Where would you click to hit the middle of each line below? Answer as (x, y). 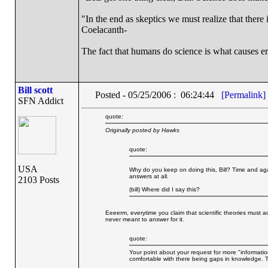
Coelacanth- (104, 30)
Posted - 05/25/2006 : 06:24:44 (158, 95)
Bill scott (35, 90)
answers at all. (149, 176)
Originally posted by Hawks (142, 130)
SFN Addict (40, 101)
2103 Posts (38, 180)
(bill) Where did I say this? (164, 189)
